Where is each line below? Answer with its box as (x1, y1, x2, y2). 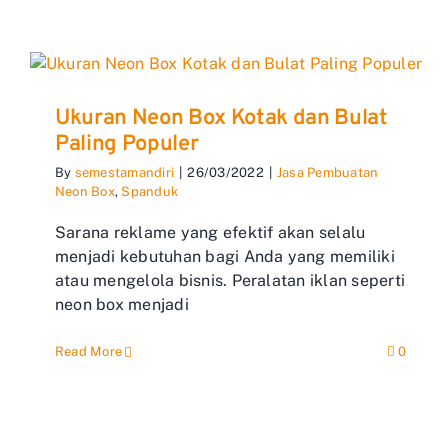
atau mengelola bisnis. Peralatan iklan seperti (55, 271, 406, 290)
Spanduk (121, 184, 179, 199)
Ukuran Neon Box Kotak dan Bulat (55, 105, 388, 132)
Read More (55, 344, 123, 359)
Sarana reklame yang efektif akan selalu (55, 223, 366, 242)
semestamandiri (74, 165, 175, 180)
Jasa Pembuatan (277, 165, 379, 180)
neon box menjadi (55, 295, 189, 314)
